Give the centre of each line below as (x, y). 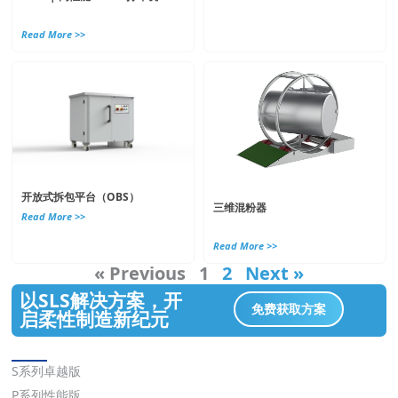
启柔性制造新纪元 (94, 319)
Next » (275, 274)
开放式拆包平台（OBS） (81, 196)
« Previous (140, 274)
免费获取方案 (289, 309)
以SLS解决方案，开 (100, 301)
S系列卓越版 (47, 371)
